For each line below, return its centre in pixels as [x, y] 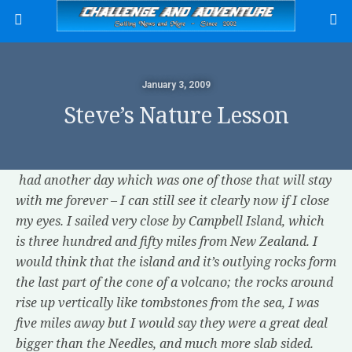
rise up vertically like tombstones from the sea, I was [167, 302]
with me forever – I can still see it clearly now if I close [172, 200]
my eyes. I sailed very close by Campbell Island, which [170, 221]
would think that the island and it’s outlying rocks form [176, 262]
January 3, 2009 [176, 85]
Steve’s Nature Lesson [176, 115]
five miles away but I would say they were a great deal [172, 323]
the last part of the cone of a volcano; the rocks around [174, 282]
